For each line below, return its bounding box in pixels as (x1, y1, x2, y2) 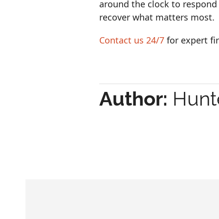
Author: (99, 87, 168, 110)
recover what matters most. (99, 11, 215, 23)
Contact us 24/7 (99, 34, 165, 46)
